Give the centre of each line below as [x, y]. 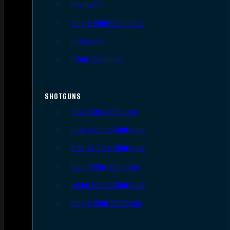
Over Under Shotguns [105, 166]
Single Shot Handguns [107, 23]
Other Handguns [97, 60]
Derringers [88, 41]
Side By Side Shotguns [108, 148]
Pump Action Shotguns [108, 130]
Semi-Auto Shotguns [104, 111]
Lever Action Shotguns [108, 185]
